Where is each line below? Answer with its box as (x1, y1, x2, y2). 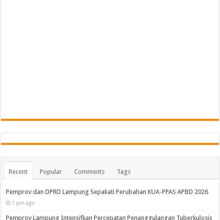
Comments (74, 167, 105, 175)
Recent (9, 167, 28, 175)
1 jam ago (12, 199, 35, 206)
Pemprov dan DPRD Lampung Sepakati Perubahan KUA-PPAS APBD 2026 (6, 188, 209, 195)
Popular (40, 167, 62, 175)
